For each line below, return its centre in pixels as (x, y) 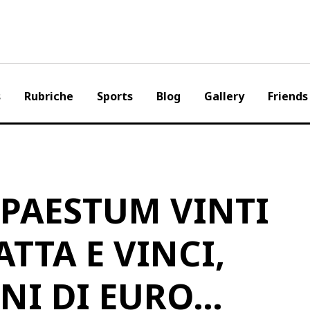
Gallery (224, 96)
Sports (115, 96)
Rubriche (48, 96)
